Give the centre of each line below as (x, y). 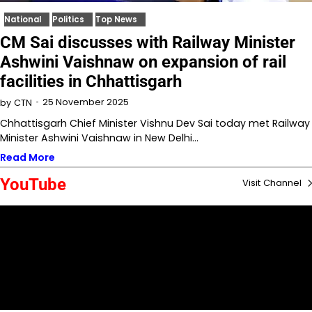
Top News (116, 19)
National (23, 19)
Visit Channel (273, 182)
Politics (68, 19)
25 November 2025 (86, 102)
